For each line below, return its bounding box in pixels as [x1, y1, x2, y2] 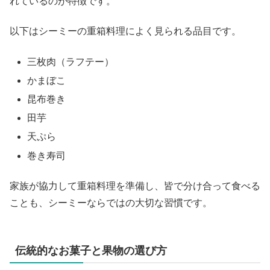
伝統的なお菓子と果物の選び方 [15, 244, 167, 257]
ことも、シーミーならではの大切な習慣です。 [10, 197, 212, 208]
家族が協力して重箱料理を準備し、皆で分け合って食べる [10, 180, 260, 191]
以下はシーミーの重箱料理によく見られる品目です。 [10, 26, 241, 37]
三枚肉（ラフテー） [27, 56, 115, 67]
